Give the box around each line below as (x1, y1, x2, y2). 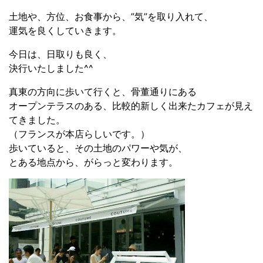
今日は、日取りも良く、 (9, 48, 112, 60)
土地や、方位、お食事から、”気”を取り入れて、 (9, 11, 213, 23)
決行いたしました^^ (9, 62, 93, 75)
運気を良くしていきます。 (9, 25, 122, 37)
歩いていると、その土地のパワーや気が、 (9, 142, 187, 154)
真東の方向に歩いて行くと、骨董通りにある (9, 86, 197, 98)
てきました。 (9, 114, 65, 126)
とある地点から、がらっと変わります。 (9, 156, 178, 168)
